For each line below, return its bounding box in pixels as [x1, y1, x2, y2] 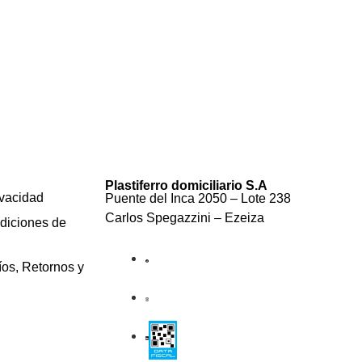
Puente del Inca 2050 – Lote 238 [104, 191, 291, 205]
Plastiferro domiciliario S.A [104, 178, 267, 192]
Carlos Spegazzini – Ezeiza [104, 210, 264, 225]
